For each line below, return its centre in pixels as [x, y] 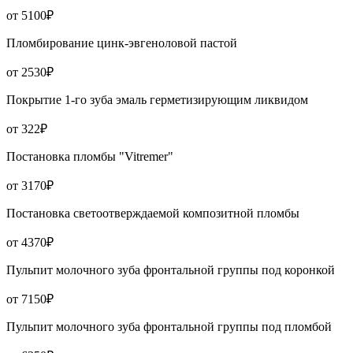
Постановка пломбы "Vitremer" [90, 157]
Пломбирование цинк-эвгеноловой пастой [122, 43]
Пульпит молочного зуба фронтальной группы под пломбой [169, 327]
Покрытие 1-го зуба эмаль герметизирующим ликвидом [157, 100]
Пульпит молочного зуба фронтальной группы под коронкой [171, 270]
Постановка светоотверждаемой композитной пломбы [153, 214]
